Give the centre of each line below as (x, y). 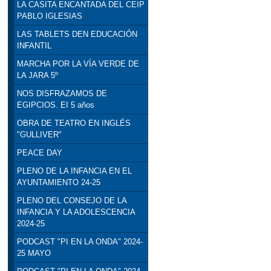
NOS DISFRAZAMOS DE (62, 94)
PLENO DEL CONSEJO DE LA (71, 201)
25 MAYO (34, 253)
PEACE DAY (39, 153)
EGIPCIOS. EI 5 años (55, 105)
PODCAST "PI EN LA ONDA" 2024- (80, 242)
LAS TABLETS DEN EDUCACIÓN (77, 34)
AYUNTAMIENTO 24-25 (58, 183)
